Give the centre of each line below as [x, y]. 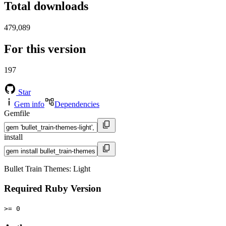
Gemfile [17, 114]
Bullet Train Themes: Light [47, 169]
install [13, 137]
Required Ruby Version [53, 189]
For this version [45, 49]
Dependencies [77, 104]
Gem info [29, 104]
